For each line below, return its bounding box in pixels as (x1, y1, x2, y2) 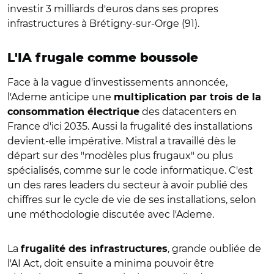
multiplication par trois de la (114, 92, 261, 102)
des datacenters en (139, 105, 237, 117)
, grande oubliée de (168, 242, 261, 254)
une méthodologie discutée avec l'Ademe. (7, 208, 214, 220)
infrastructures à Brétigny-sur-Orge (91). (7, 17, 199, 29)
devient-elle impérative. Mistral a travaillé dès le (7, 135, 236, 147)
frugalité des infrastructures (21, 243, 168, 254)
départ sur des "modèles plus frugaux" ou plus (7, 149, 233, 161)
